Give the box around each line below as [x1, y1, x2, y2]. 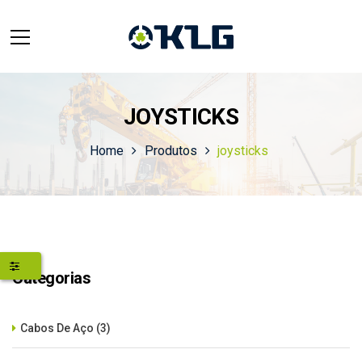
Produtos [144, 143, 197, 158]
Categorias [12, 268, 90, 288]
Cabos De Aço [20, 322, 94, 335]
